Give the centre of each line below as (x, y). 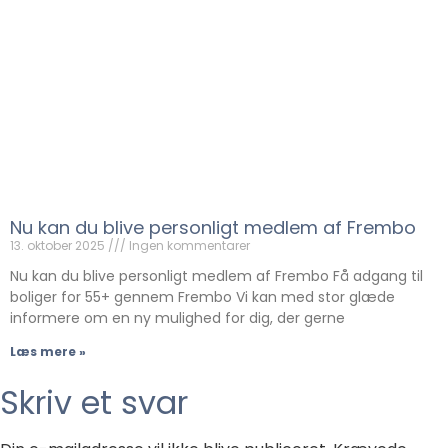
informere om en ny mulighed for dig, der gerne (177, 318)
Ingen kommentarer (188, 246)
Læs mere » (48, 352)
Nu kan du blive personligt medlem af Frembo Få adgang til (216, 276)
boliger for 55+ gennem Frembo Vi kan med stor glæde (202, 297)
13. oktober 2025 (59, 246)
